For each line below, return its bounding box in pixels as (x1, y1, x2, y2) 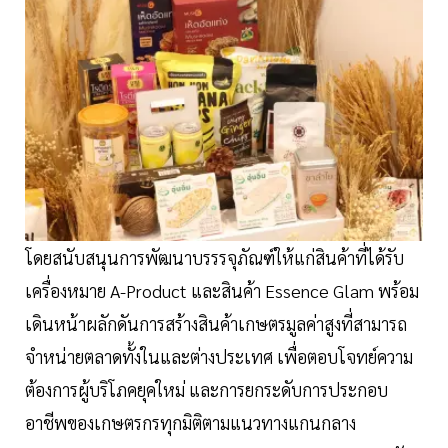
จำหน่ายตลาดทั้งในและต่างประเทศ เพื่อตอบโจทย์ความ (25, 345, 413, 369)
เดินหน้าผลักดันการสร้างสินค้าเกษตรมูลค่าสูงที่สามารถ (25, 312, 407, 336)
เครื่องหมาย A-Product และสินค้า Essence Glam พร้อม (25, 279, 419, 303)
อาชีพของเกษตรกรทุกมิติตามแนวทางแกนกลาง (25, 411, 356, 435)
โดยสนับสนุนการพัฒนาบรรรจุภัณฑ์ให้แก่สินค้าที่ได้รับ (25, 246, 404, 270)
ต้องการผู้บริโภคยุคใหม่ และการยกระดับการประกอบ (25, 378, 388, 402)
